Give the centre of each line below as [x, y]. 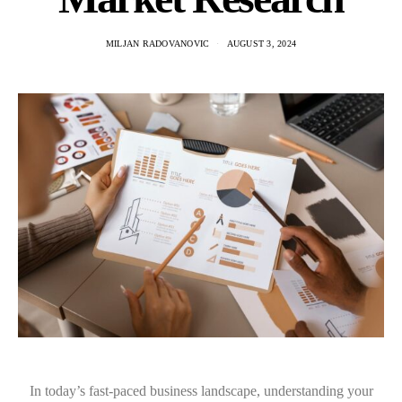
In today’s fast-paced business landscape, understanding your [201, 390]
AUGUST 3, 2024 [262, 44]
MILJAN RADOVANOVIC [157, 44]
